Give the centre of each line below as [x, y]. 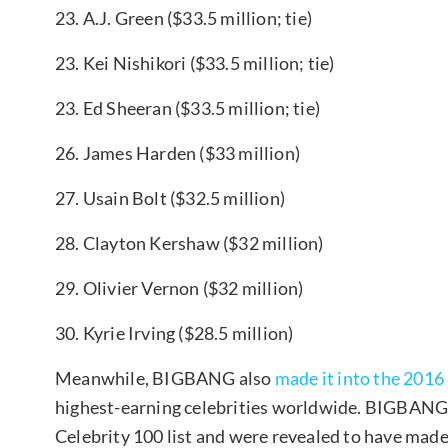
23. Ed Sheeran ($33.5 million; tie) [187, 107]
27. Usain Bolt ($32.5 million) [170, 197]
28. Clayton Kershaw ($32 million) [189, 242]
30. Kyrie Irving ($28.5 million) [174, 332]
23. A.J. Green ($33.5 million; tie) [183, 17]
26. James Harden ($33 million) [177, 152]
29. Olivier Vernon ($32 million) [179, 287]
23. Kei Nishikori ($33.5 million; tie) [195, 62]
